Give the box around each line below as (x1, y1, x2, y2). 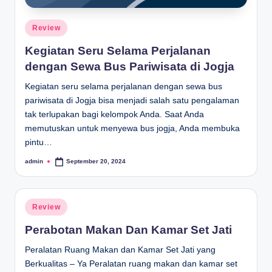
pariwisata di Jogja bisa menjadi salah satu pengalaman (25, 95, 239, 105)
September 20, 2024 (66, 158, 126, 165)
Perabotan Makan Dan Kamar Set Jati (25, 223, 232, 236)
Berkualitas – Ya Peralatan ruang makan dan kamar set (25, 259, 237, 268)
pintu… (25, 137, 52, 147)
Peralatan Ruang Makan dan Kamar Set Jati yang (25, 245, 216, 254)
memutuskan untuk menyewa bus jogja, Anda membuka (25, 123, 240, 133)
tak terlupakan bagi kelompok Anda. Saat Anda (25, 109, 204, 119)
